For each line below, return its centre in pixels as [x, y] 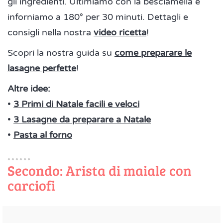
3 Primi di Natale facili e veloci [76, 104]
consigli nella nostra [51, 32]
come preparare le [153, 53]
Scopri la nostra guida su [61, 53]
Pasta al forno [43, 135]
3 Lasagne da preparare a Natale [82, 119]
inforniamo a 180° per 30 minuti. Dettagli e [98, 17]
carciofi [31, 185]
